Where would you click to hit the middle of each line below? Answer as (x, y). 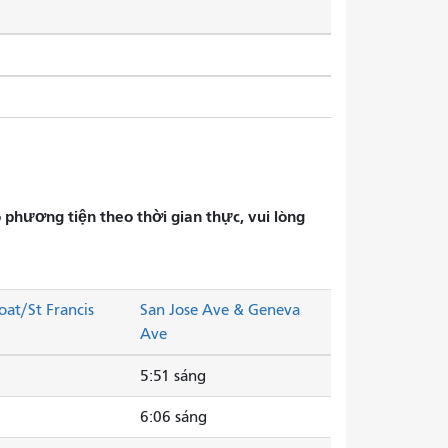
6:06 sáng (173, 417)
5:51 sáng (173, 376)
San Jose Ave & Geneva (220, 310)
